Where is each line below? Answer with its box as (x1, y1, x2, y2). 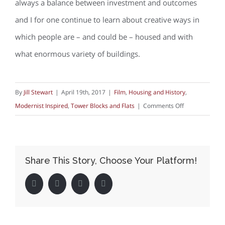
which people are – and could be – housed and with (15, 32, 193, 42)
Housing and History (129, 88, 185, 97)
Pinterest (105, 179, 133, 188)
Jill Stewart (24, 88, 53, 97)
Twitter (59, 179, 82, 188)
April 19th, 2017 (61, 88, 105, 97)
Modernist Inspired (15, 101, 68, 110)
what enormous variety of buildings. (15, 49, 140, 59)
